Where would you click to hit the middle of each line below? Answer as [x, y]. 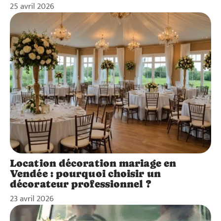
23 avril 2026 [32, 199]
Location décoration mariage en [93, 163]
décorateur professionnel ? [80, 184]
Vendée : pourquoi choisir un [85, 173]
